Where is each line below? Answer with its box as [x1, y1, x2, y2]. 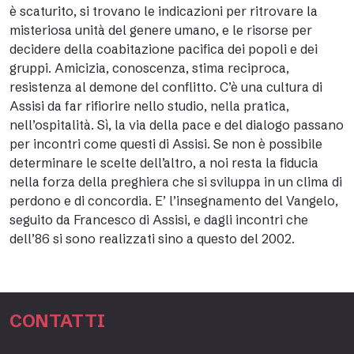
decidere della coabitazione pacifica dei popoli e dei [9, 41, 318, 57]
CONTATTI [9, 311, 105, 332]
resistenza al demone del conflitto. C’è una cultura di [9, 79, 322, 95]
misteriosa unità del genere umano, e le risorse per [9, 22, 312, 38]
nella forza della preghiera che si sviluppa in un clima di [9, 174, 342, 190]
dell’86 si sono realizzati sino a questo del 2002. [9, 231, 295, 247]
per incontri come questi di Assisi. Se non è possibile [9, 136, 322, 152]
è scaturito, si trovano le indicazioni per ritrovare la [9, 3, 318, 19]
